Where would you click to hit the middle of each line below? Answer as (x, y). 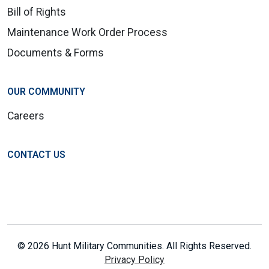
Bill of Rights (37, 12)
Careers (26, 116)
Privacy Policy (134, 260)
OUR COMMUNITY (46, 92)
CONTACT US (36, 155)
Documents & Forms (56, 53)
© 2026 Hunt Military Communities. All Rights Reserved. (134, 246)
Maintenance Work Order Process (87, 33)
